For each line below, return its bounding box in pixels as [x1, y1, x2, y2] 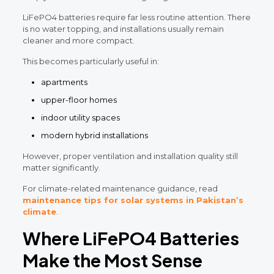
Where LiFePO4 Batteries [22, 226, 239, 249]
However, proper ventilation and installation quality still [22, 150, 238, 161]
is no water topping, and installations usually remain [22, 23, 224, 34]
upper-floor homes [40, 94, 117, 105]
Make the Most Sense [22, 248, 202, 271]
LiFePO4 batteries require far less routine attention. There [22, 12, 251, 22]
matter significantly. [22, 162, 100, 172]
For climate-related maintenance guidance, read [22, 183, 218, 193]
